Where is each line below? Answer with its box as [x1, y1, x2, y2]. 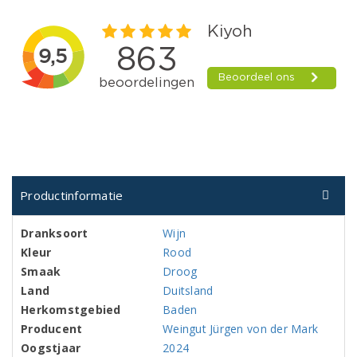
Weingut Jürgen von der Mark [163, 321, 319, 336]
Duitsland [163, 283, 214, 298]
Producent [21, 321, 83, 336]
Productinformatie [20, 187, 124, 203]
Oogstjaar [21, 340, 81, 355]
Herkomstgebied [21, 302, 121, 317]
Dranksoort [21, 226, 88, 241]
